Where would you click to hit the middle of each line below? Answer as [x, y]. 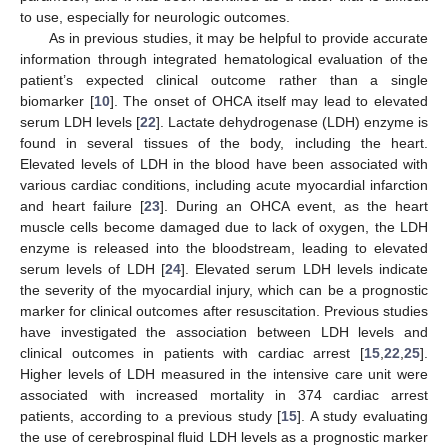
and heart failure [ [82, 206]
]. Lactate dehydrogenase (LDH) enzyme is [292, 122]
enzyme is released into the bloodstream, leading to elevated [224, 248]
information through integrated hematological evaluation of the [224, 59]
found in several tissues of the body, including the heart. [224, 143]
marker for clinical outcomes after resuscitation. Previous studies [224, 311]
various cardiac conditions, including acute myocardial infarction [224, 185]
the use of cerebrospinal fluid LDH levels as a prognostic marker [224, 437]
